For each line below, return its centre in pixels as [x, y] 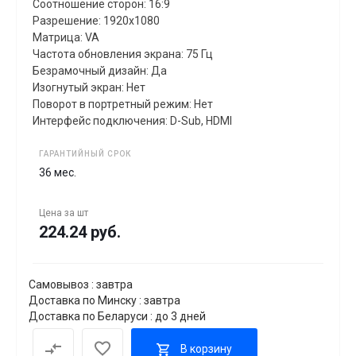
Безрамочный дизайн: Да [100, 70]
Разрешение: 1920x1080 [96, 20]
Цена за [58, 213]
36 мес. [58, 172]
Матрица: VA [66, 37]
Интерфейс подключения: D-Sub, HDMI [132, 120]
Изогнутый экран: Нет [89, 87]
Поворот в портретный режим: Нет [123, 104]
